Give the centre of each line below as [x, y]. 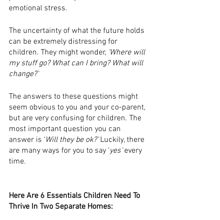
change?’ [25, 74]
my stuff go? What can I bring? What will [77, 63]
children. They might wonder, [58, 53]
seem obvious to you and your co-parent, [78, 108]
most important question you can [66, 129]
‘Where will [127, 53]
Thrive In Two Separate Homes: [61, 207]
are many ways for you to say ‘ [59, 151]
